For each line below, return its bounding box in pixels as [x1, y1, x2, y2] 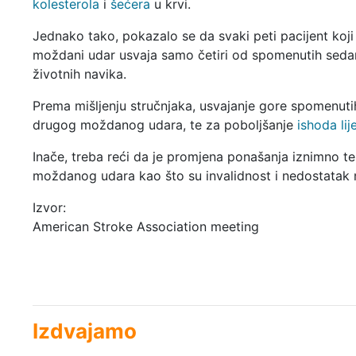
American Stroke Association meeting [32, 218, 259, 234]
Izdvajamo [32, 318, 137, 343]
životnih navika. [32, 65, 126, 82]
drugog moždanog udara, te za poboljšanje [32, 116, 297, 133]
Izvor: [32, 199, 66, 215]
